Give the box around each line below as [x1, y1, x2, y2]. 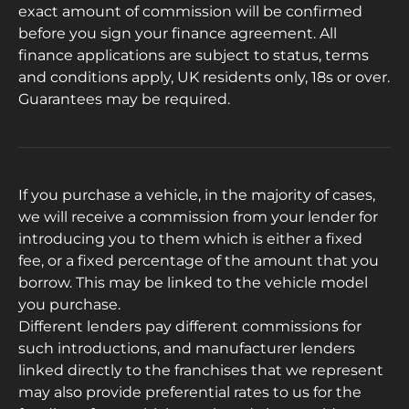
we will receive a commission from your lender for [18, 207, 378, 225]
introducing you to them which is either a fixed [18, 229, 362, 247]
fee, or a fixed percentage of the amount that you [18, 251, 379, 269]
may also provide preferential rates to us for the [18, 383, 362, 401]
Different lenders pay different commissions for [18, 317, 362, 335]
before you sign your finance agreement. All [18, 24, 337, 42]
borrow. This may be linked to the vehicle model [18, 273, 368, 291]
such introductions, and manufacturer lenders [18, 339, 355, 357]
